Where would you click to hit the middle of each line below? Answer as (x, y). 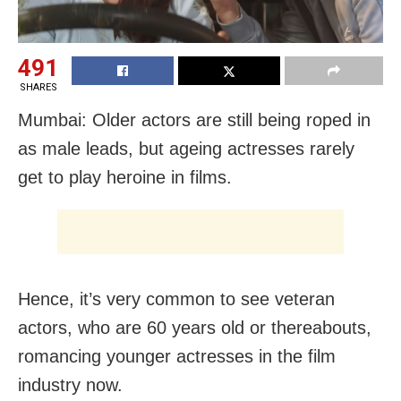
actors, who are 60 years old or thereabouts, (195, 328)
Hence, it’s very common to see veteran (176, 299)
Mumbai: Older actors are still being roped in (194, 120)
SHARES (38, 88)
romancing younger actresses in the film (177, 357)
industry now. (70, 385)
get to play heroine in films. (125, 178)
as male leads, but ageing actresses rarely (186, 149)
